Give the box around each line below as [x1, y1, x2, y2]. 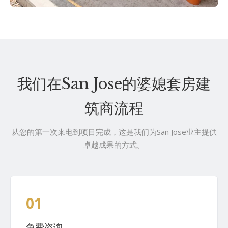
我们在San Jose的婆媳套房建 [17, 74, 211, 93]
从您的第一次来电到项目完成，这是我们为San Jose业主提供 [11, 126, 217, 137]
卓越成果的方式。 [83, 139, 145, 150]
